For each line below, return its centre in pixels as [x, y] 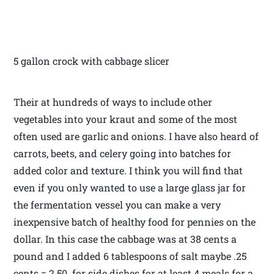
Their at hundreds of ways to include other [113, 102]
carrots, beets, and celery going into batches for [123, 153]
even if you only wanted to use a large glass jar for [130, 187]
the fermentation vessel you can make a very [117, 204]
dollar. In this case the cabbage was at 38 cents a [125, 239]
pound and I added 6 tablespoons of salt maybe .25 [130, 256]
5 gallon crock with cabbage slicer [92, 61]
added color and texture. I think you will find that [128, 170]
